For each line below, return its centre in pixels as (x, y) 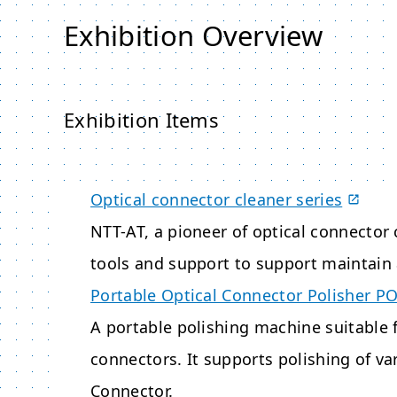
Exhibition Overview (194, 35)
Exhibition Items (142, 120)
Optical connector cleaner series (217, 199)
